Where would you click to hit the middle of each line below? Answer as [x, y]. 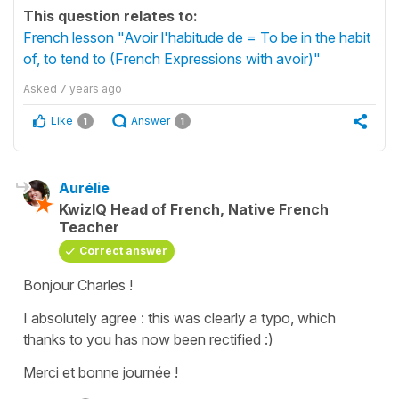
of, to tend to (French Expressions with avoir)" [172, 58]
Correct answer [123, 250]
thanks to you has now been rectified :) [148, 339]
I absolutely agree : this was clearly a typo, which [179, 318]
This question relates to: [110, 16]
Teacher [89, 227]
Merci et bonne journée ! [101, 372]
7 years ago [91, 88]
